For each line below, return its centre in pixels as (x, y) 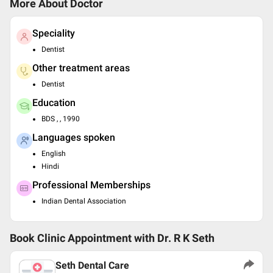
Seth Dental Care (92, 265)
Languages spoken (74, 137)
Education (54, 103)
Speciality (54, 33)
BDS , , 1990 (61, 119)
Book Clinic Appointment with (82, 238)
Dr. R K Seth (186, 238)
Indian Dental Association (84, 201)
